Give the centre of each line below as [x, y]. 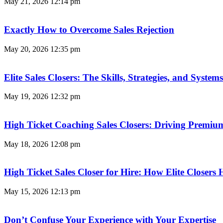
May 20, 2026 [27, 49]
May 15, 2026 [27, 192]
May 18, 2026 [27, 144]
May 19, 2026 [27, 97]
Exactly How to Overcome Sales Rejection [89, 30]
